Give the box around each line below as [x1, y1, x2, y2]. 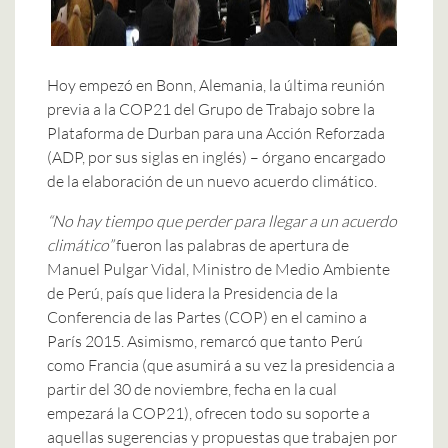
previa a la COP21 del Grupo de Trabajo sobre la [47, 98, 375, 119]
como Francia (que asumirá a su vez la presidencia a [47, 354, 395, 375]
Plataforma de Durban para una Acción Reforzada [47, 122, 385, 143]
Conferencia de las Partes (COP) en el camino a [47, 306, 367, 327]
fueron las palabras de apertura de [113, 234, 349, 255]
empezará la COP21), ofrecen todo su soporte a [47, 402, 370, 423]
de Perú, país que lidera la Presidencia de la [47, 282, 338, 303]
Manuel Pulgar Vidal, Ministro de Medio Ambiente [47, 258, 390, 279]
